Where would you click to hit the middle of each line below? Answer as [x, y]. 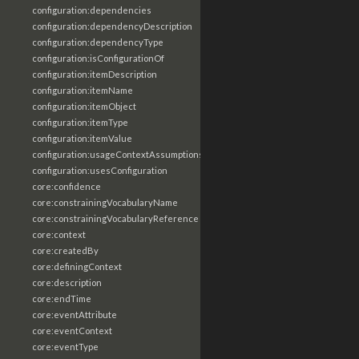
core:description [67, 282]
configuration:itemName [83, 90]
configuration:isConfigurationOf [98, 58]
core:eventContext [72, 331]
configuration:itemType [80, 122]
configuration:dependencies [92, 10]
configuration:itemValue [82, 138]
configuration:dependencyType [98, 42]
